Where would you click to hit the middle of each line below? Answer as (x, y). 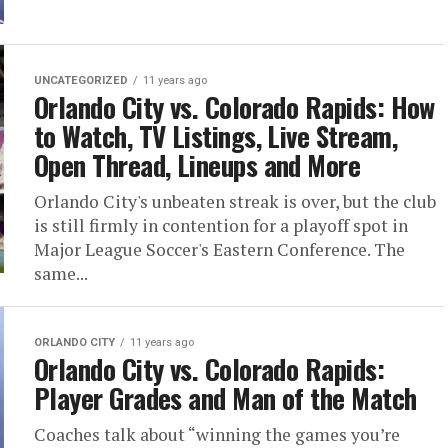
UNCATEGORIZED (81, 81)
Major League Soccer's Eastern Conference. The (219, 250)
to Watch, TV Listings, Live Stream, (215, 136)
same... (61, 274)
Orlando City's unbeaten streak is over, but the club (235, 202)
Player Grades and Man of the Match (225, 398)
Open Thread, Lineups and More (197, 165)
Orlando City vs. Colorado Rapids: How (234, 107)
